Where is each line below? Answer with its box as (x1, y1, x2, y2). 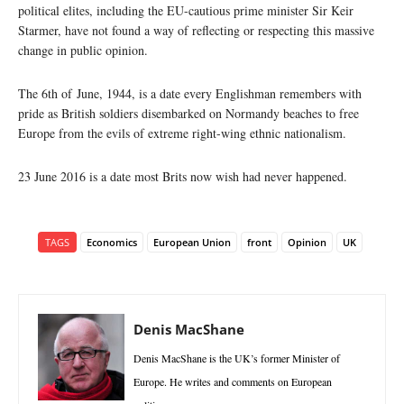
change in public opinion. (18, 41, 148, 60)
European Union (153, 235, 231, 250)
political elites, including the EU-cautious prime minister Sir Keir (18, 2, 353, 20)
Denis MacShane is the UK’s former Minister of (133, 351, 340, 366)
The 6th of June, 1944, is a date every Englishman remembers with (18, 85, 362, 103)
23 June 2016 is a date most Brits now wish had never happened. (18, 168, 347, 186)
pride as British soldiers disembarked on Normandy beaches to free (18, 105, 359, 123)
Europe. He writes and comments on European (133, 374, 332, 390)
